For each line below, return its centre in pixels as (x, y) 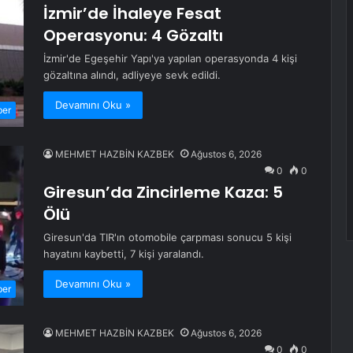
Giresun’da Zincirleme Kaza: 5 (163, 193)
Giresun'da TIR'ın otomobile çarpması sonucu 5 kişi (167, 238)
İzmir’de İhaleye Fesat (132, 14)
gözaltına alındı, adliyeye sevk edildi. (132, 75)
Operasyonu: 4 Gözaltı (133, 36)
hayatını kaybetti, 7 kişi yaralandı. (124, 254)
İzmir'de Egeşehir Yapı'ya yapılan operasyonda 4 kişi (170, 59)
